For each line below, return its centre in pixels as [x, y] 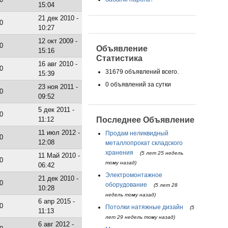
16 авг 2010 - [58, 64]
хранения [119, 152]
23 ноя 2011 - [58, 87]
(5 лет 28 [165, 185]
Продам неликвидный [137, 133]
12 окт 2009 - [58, 41]
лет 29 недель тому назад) [140, 217]
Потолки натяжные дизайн [144, 207]
